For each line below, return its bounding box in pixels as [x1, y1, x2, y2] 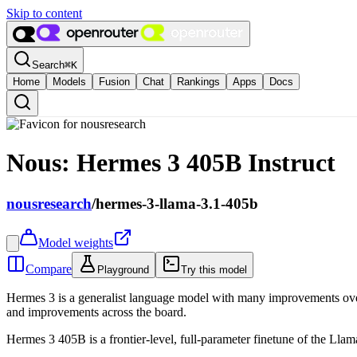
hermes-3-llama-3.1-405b [96, 194, 258, 212]
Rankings [177, 76, 220, 88]
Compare [25, 261, 72, 276]
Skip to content [6, 6, 82, 20]
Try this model [181, 263, 247, 276]
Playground [97, 263, 149, 276]
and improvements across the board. [6, 304, 186, 319]
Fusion [99, 76, 130, 88]
